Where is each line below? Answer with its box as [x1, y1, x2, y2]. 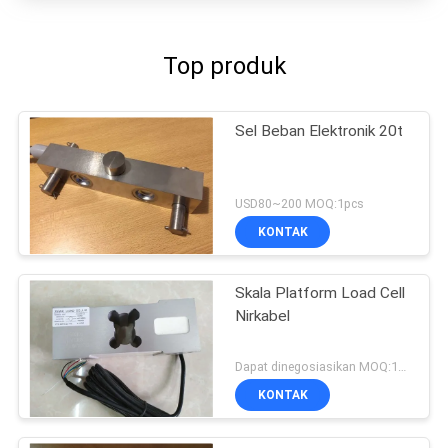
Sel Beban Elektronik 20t [235, 121, 404, 140]
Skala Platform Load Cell [235, 284, 406, 303]
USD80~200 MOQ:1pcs [235, 196, 365, 212]
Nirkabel [235, 307, 291, 326]
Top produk [162, 52, 286, 81]
